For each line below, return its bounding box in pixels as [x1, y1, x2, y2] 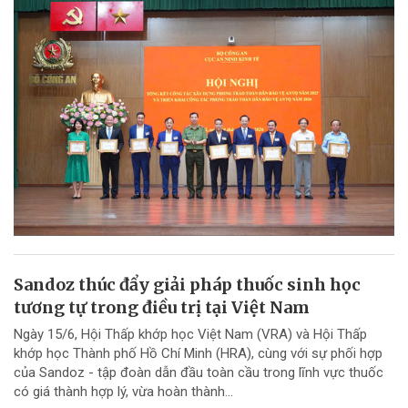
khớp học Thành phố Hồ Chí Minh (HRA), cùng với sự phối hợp [14, 345, 382, 362]
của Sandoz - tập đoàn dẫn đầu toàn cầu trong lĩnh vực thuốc [14, 364, 383, 382]
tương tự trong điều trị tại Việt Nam [14, 297, 310, 319]
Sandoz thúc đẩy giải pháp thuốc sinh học [14, 274, 361, 296]
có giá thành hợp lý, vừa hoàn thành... [14, 383, 233, 401]
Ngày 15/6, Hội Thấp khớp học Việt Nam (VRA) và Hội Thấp [14, 326, 367, 343]
